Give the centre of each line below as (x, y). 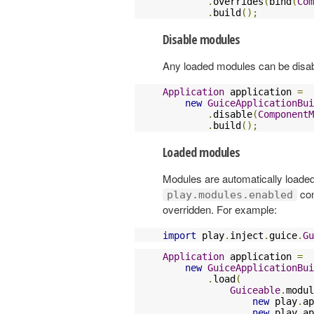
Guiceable (255, 290)
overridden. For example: (220, 209)
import (179, 235)
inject (247, 235)
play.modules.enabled (230, 194)
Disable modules (202, 39)
